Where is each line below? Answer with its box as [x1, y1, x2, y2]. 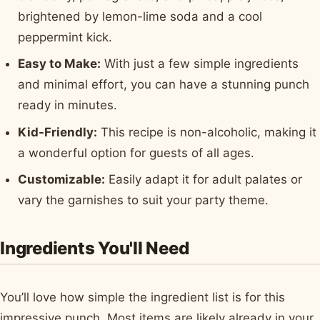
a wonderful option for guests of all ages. [18, 145, 255, 160]
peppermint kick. [18, 30, 113, 45]
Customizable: [18, 172, 106, 187]
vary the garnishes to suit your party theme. [18, 193, 269, 208]
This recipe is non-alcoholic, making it [97, 124, 317, 139]
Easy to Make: [18, 56, 101, 71]
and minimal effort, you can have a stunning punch [18, 77, 310, 92]
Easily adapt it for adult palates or [105, 172, 303, 187]
